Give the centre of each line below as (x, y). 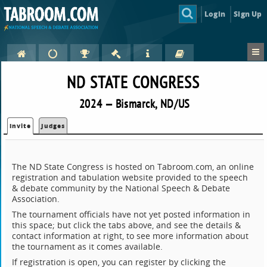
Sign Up (248, 14)
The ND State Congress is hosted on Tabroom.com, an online (133, 167)
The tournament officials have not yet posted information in (131, 215)
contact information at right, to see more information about (131, 236)
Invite (21, 126)
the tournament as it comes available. (88, 247)
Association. (36, 199)
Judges (53, 126)
